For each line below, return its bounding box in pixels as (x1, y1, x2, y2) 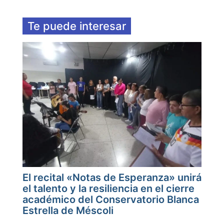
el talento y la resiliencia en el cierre (22, 182, 194, 194)
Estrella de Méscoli (22, 204, 113, 216)
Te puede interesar (27, 19, 126, 32)
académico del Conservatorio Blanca (22, 193, 199, 205)
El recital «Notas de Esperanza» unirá (22, 171, 201, 183)
